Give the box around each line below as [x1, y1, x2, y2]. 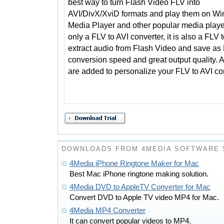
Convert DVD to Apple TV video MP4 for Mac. [69, 193, 219, 201]
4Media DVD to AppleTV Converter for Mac [69, 183, 210, 191]
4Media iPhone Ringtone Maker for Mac [69, 159, 199, 167]
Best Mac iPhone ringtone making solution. [69, 170, 208, 178]
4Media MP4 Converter [69, 206, 145, 214]
